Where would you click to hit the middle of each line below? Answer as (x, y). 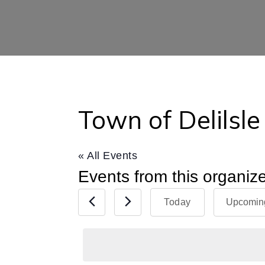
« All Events (108, 156)
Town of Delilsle (169, 120)
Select (228, 225)
